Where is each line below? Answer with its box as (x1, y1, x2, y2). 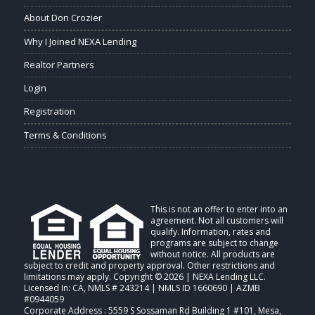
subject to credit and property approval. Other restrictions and (23, 259, 275, 271)
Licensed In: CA (23, 281, 84, 294)
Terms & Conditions (23, 128, 107, 141)
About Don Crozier (23, 11, 102, 24)
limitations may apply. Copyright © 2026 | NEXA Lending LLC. (23, 270, 266, 283)
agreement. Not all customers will (150, 214, 283, 226)
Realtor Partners (23, 58, 94, 71)
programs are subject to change (150, 236, 278, 249)
